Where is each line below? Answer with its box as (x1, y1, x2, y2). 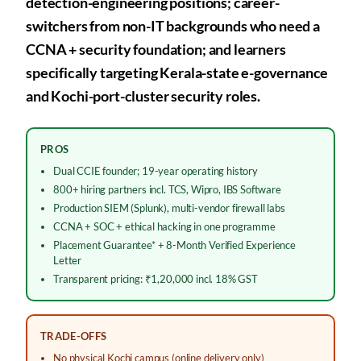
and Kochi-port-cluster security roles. (26, 87, 260, 105)
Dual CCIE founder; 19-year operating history (53, 164, 258, 177)
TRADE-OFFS (40, 330, 107, 342)
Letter (53, 254, 82, 267)
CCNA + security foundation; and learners (26, 40, 286, 58)
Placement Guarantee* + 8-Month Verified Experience (53, 239, 296, 251)
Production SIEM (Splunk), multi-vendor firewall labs (53, 201, 285, 214)
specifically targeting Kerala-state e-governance (26, 64, 329, 81)
